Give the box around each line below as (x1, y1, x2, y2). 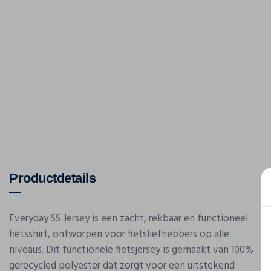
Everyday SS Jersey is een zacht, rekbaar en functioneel (9, 211, 248, 227)
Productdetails (9, 171, 96, 186)
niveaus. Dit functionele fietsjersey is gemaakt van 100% (9, 242, 253, 258)
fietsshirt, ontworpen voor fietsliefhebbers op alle (9, 226, 229, 243)
